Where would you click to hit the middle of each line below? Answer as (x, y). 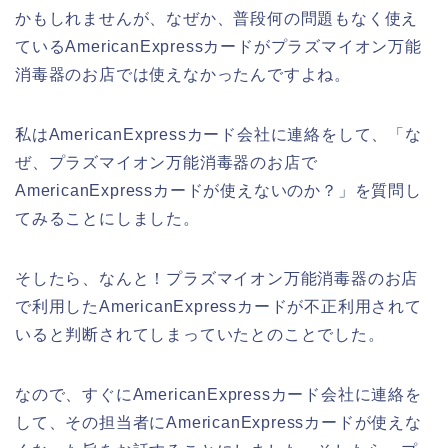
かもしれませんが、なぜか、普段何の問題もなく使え (217, 18)
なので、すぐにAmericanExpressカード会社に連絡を (218, 394)
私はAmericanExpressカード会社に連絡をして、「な (218, 134)
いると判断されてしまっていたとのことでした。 (200, 334)
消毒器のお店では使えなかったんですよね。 (183, 74)
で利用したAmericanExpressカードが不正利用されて (218, 306)
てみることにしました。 (107, 218)
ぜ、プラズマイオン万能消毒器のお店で (166, 162)
